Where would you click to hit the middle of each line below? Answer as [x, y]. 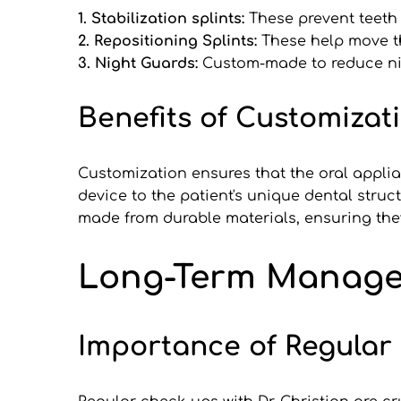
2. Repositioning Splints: [170, 41]
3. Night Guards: [140, 63]
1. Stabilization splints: [163, 18]
